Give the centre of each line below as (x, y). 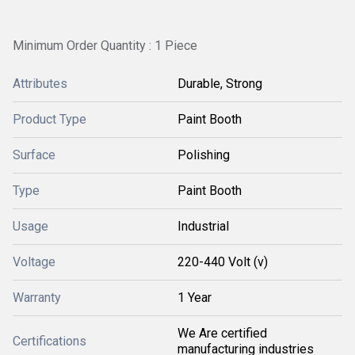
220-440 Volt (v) (223, 262)
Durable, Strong (220, 84)
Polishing (204, 155)
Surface (34, 155)
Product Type (50, 119)
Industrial (203, 226)
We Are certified (222, 333)
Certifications (50, 341)
